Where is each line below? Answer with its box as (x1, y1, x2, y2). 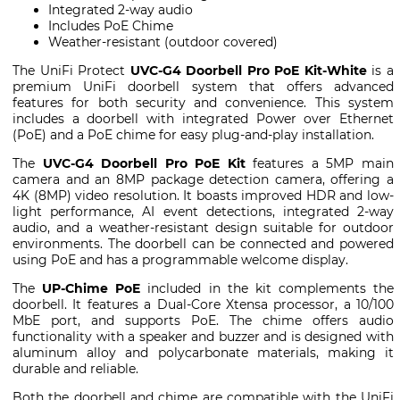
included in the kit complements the (140, 280, 394, 297)
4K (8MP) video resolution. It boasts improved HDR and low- (12, 187, 394, 204)
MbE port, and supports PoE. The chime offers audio (12, 312, 394, 329)
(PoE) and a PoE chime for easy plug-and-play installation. (12, 127, 374, 144)
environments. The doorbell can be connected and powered (12, 236, 394, 253)
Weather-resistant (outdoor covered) (48, 34, 278, 51)
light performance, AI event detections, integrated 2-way (12, 204, 394, 221)
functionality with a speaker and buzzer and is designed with (12, 329, 394, 346)
